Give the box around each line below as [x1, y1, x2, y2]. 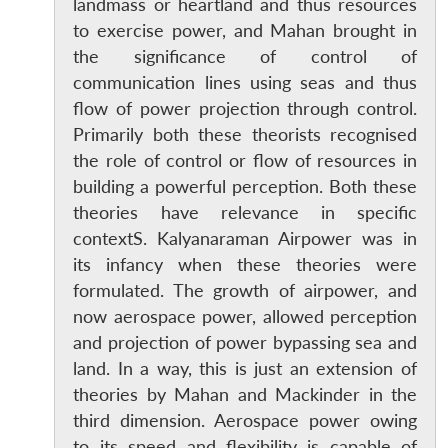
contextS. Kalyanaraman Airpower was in [73, 227, 417, 249]
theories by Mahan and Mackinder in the [73, 383, 417, 405]
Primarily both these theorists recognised [73, 123, 417, 145]
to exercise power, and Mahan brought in [73, 19, 417, 41]
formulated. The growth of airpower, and [73, 279, 417, 301]
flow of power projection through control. [73, 97, 417, 119]
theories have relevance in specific [73, 201, 417, 223]
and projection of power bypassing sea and [73, 331, 417, 353]
